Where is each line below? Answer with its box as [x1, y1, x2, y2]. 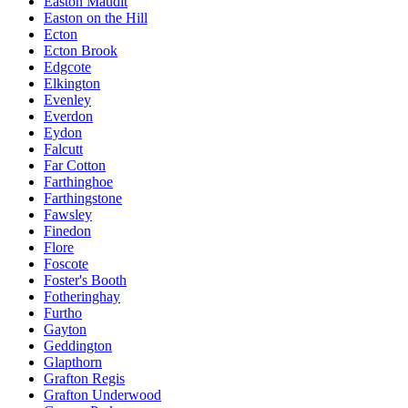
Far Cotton [44, 157, 106, 173]
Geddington [44, 337, 112, 353]
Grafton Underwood [44, 386, 161, 403]
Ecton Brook [44, 42, 117, 58]
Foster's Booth [44, 271, 127, 288]
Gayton [44, 321, 87, 337]
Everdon [44, 107, 93, 124]
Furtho [44, 304, 82, 321]
